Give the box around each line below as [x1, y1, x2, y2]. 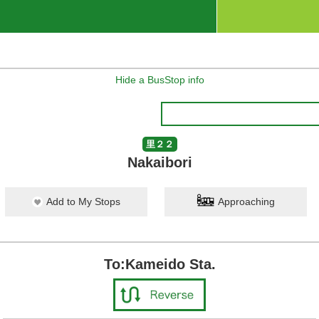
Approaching [218, 196, 275, 207]
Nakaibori [127, 155, 192, 170]
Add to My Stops [46, 196, 120, 207]
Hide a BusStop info [115, 74, 204, 85]
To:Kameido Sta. [103, 256, 216, 272]
